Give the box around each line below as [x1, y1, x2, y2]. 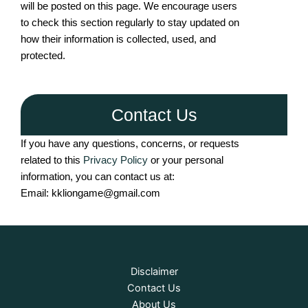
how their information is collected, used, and [21, 33, 216, 45]
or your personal [148, 154, 223, 166]
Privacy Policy [80, 154, 148, 166]
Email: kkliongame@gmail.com [21, 187, 160, 199]
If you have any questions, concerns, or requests [21, 137, 239, 149]
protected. [21, 49, 65, 61]
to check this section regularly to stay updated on [21, 16, 239, 28]
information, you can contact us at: [21, 170, 175, 182]
